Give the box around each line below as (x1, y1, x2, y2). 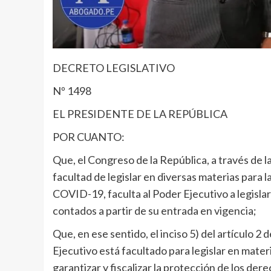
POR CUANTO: (53, 130, 125, 144)
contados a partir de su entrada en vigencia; (53, 204, 256, 218)
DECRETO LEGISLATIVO (53, 61, 175, 75)
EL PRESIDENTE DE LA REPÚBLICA (53, 107, 227, 121)
